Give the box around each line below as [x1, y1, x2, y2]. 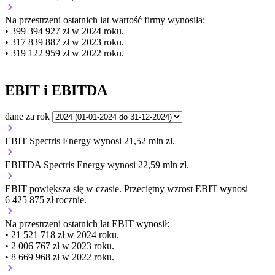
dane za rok [5, 110, 50, 122]
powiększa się [29, 183, 83, 194]
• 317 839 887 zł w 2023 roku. [5, 37, 124, 48]
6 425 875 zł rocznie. [5, 194, 87, 205]
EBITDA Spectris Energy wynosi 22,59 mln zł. [5, 159, 189, 170]
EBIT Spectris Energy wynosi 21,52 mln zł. [5, 135, 175, 146]
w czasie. [83, 183, 124, 194]
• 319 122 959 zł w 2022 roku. [5, 48, 124, 59]
